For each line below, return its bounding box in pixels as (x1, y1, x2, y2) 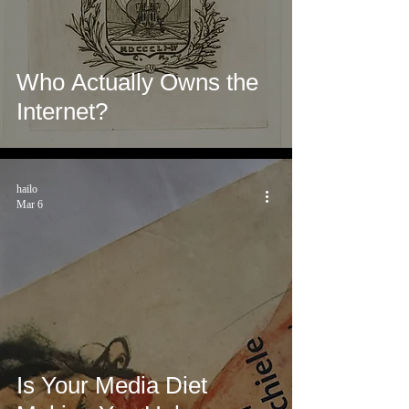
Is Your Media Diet (16, 372, 207, 400)
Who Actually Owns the (16, 68, 258, 97)
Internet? (16, 98, 108, 126)
